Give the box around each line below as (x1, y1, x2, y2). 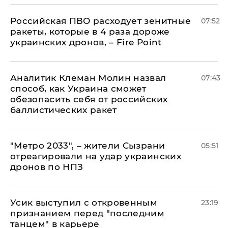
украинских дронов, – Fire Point (10, 37, 162, 47)
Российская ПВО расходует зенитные (10, 15, 191, 26)
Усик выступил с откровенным (10, 197, 158, 208)
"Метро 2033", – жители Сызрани (10, 140, 165, 151)
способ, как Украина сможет (10, 83, 147, 94)
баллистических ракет (10, 104, 117, 115)
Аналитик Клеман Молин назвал (10, 72, 166, 83)
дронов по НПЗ (10, 161, 83, 172)
